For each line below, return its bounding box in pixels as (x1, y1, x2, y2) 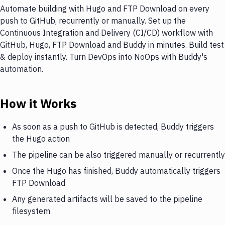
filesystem (12, 205, 50, 216)
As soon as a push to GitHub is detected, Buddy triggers (12, 121, 214, 132)
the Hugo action (12, 133, 70, 144)
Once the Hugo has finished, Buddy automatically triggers (12, 165, 220, 176)
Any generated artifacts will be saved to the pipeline (12, 193, 202, 204)
